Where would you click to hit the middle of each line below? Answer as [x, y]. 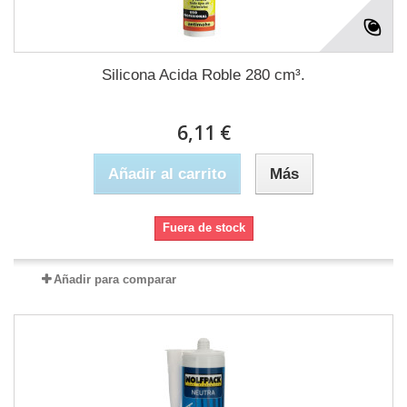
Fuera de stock [203, 228]
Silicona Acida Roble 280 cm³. [203, 75]
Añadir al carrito [167, 174]
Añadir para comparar [114, 280]
